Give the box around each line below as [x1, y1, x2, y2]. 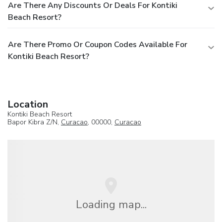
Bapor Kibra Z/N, [7, 117, 61, 127]
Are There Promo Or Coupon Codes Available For [8, 39, 187, 50]
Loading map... [75, 196, 147, 212]
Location [7, 97, 48, 111]
